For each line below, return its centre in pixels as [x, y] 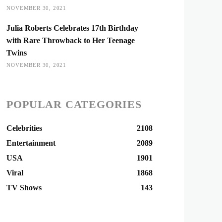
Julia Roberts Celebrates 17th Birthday [73, 28]
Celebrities [25, 128]
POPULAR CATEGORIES [74, 104]
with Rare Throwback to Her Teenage [71, 40]
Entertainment [31, 143]
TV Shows [24, 188]
